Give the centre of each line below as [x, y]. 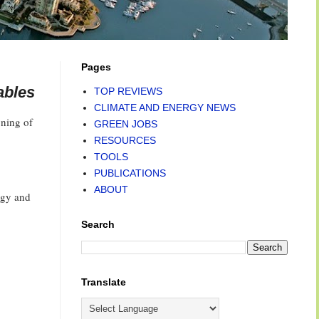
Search [98, 224]
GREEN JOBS [125, 124]
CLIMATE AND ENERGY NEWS [164, 107]
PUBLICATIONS [130, 173]
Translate [104, 282]
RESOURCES [125, 140]
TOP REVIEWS [128, 91]
